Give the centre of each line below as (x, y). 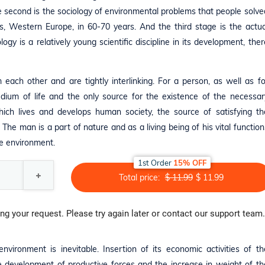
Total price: (140, 177)
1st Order (156, 162)
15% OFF (190, 162)
